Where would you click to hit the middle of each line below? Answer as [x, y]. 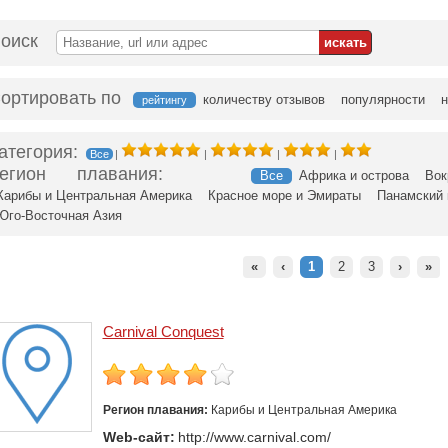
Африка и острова [353, 176]
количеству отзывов [263, 100]
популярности [382, 100]
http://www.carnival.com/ [254, 437]
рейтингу [164, 100]
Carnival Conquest [163, 332]
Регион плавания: [156, 410]
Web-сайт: [138, 437]
